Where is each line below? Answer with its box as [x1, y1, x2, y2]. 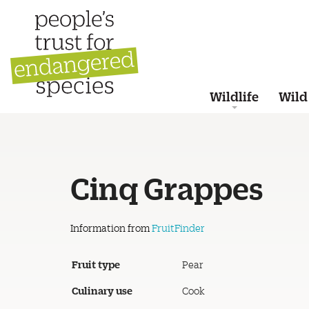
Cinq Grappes [70, 167, 263, 207]
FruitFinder [152, 221, 205, 235]
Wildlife [210, 88, 259, 104]
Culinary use [72, 283, 132, 297]
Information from [70, 221, 152, 235]
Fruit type [72, 257, 120, 271]
